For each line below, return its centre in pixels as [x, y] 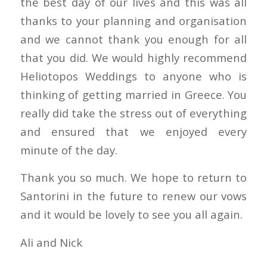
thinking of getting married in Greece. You [133, 94]
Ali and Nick [51, 242]
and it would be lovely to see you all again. [131, 215]
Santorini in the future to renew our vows [133, 196]
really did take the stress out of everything [133, 113]
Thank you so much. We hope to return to [133, 178]
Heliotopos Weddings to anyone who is [133, 76]
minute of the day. [69, 150]
